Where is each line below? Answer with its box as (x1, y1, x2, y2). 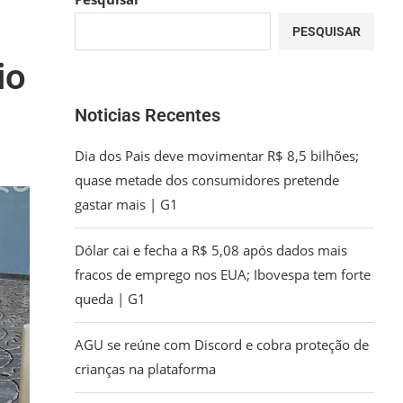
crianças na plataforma (75, 360, 217, 378)
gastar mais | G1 (75, 195, 179, 213)
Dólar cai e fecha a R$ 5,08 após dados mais (75, 241, 348, 259)
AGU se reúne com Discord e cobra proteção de (75, 336, 370, 354)
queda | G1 (75, 290, 147, 308)
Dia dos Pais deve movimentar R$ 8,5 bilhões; (75, 147, 360, 165)
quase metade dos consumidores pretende (75, 171, 340, 189)
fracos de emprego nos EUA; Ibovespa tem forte (75, 265, 372, 283)
